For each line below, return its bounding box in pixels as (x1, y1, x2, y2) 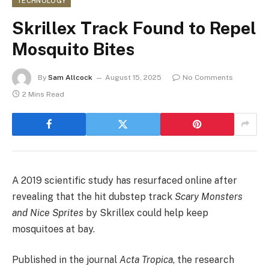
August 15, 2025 (105, 73, 162, 82)
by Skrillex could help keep (83, 207, 208, 219)
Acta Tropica (119, 254, 173, 266)
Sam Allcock (48, 73, 92, 82)
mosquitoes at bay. (12, 223, 95, 235)
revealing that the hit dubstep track (12, 190, 175, 202)
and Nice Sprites (12, 207, 83, 219)
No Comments (183, 73, 233, 82)
